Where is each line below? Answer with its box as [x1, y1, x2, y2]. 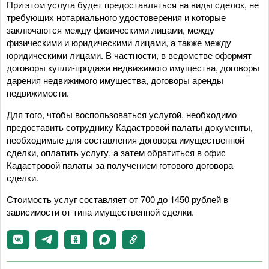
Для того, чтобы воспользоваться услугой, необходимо [7, 108, 237, 121]
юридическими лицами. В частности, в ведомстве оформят [7, 49, 252, 61]
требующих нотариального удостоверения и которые [7, 11, 226, 23]
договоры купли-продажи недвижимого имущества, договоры [7, 61, 259, 74]
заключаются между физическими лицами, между [7, 23, 214, 36]
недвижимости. [7, 86, 69, 99]
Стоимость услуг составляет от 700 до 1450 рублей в [7, 193, 228, 205]
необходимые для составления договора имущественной [7, 133, 244, 146]
